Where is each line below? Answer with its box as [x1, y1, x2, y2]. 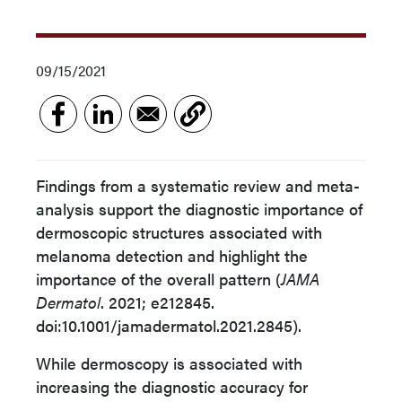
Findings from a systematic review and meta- [36, 174, 360, 197]
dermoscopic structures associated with [36, 221, 322, 243]
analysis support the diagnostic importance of [36, 197, 363, 220]
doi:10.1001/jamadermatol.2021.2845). [36, 314, 301, 336]
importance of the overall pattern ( [36, 267, 281, 290]
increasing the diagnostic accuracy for [36, 375, 308, 398]
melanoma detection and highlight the [36, 244, 308, 267]
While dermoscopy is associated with [36, 352, 302, 374]
